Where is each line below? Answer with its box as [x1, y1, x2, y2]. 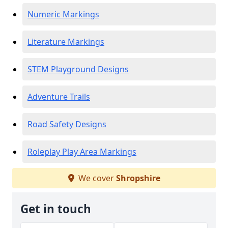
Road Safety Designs [27, 119, 106, 130]
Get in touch [20, 201, 91, 217]
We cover [76, 173, 116, 184]
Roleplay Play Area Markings [27, 146, 136, 157]
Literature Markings [27, 36, 104, 47]
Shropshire [116, 173, 160, 184]
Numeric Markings [27, 9, 99, 20]
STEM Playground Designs [27, 64, 129, 75]
